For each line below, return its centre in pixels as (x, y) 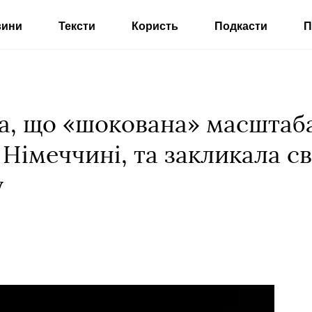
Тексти (77, 26)
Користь (155, 26)
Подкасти (241, 26)
